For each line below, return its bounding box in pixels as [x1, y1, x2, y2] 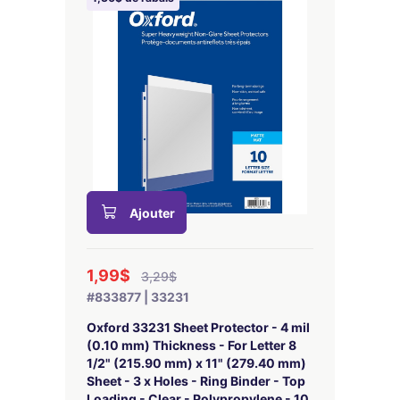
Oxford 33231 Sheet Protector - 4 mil [87, 320, 310, 335]
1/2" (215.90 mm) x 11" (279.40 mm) [87, 355, 306, 371]
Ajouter [129, 205, 175, 221]
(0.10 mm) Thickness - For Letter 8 [87, 337, 296, 353]
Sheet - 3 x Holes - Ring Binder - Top [87, 373, 305, 388]
